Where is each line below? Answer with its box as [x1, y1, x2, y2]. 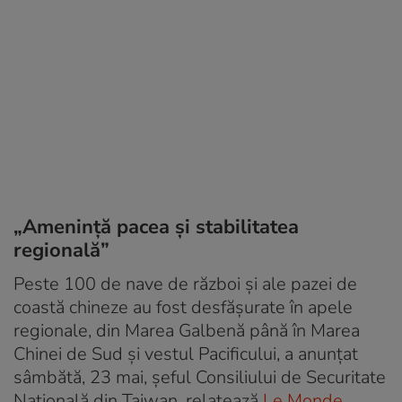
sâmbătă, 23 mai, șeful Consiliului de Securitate [13, 364, 386, 389]
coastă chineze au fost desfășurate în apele [13, 294, 353, 319]
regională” [13, 236, 109, 264]
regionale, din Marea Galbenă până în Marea [13, 318, 360, 343]
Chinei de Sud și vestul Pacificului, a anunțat [13, 341, 358, 366]
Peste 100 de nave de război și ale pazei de [13, 271, 357, 296]
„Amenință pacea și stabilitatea [13, 213, 299, 240]
